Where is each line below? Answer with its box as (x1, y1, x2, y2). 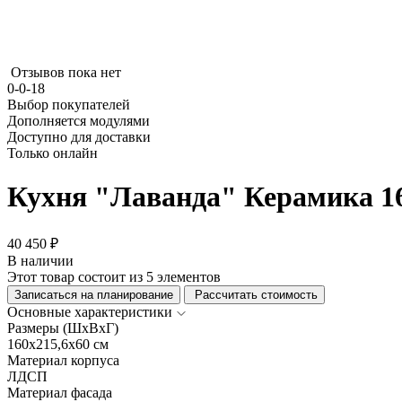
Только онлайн (7, 145, 98, 161)
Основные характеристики (7, 303, 172, 319)
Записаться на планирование (14, 287, 173, 301)
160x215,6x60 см (7, 336, 109, 352)
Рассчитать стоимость (191, 287, 318, 301)
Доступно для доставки (7, 129, 151, 144)
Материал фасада (7, 384, 112, 400)
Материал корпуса (7, 352, 119, 368)
